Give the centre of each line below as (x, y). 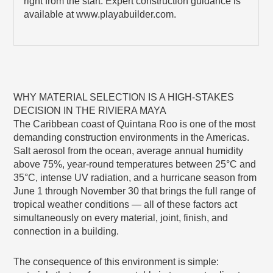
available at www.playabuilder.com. (100, 14)
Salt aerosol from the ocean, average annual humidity (129, 151)
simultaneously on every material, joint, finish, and (121, 218)
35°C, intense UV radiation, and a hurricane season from (135, 177)
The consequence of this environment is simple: (116, 261)
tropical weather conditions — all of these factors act (126, 204)
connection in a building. (66, 231)
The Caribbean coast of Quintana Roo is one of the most (135, 124)
